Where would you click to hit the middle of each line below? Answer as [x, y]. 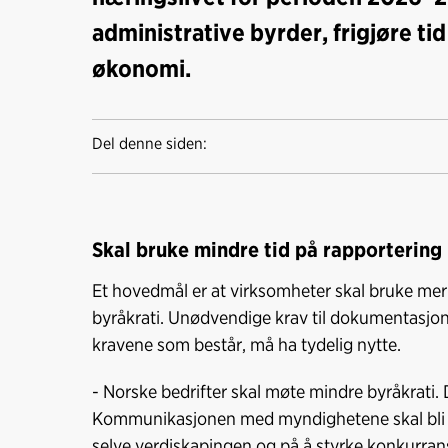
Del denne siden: [149, 144]
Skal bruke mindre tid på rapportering [267, 250]
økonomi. [141, 69]
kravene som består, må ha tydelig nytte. [246, 344]
